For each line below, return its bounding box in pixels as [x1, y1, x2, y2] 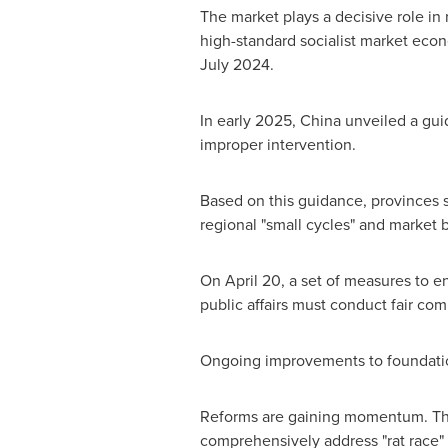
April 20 [224, 269, 281, 292]
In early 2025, [199, 109, 300, 132]
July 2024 [199, 53, 270, 76]
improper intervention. [199, 133, 356, 156]
